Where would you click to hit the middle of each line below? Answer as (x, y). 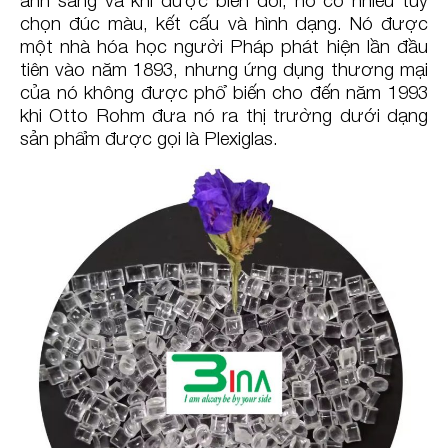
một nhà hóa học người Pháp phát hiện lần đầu (224, 45)
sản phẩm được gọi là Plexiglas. (149, 137)
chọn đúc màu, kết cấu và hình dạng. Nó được (224, 22)
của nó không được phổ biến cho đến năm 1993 (224, 91)
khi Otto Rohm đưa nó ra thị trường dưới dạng (224, 114)
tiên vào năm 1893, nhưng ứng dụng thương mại (224, 68)
